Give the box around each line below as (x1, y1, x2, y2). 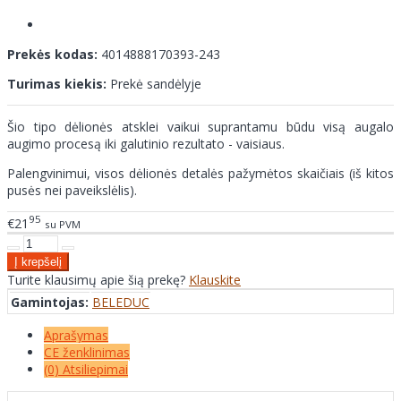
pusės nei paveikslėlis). (7, 182, 137, 200)
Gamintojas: (11, 293, 89, 311)
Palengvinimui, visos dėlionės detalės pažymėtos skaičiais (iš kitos (7, 165, 394, 183)
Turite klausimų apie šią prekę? (7, 270, 189, 288)
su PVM (45, 217, 81, 231)
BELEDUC (92, 293, 149, 311)
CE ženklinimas (44, 343, 130, 361)
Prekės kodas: (7, 46, 98, 64)
